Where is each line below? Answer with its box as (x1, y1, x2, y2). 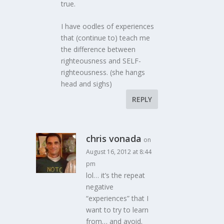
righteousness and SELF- (61, 56, 141, 66)
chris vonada (86, 132, 142, 145)
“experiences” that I (86, 193, 149, 203)
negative (86, 182, 114, 192)
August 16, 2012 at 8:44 (86, 147, 152, 156)
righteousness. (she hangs (61, 67, 145, 77)
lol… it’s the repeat (86, 170, 145, 180)
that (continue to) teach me (61, 33, 150, 43)
